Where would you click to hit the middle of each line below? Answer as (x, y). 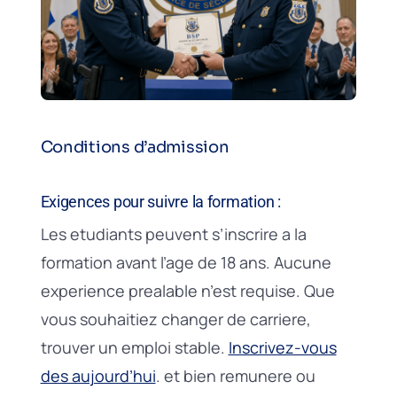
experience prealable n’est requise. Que (187, 290)
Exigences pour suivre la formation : (160, 201)
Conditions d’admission (135, 147)
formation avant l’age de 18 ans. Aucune (186, 262)
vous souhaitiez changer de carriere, (175, 319)
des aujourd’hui (98, 375)
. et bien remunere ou (235, 375)
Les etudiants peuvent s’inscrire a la (173, 234)
